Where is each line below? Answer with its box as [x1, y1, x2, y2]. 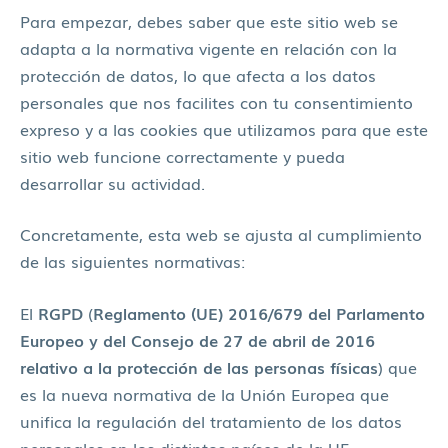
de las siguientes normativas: [20, 249, 245, 274]
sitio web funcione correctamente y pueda [20, 143, 345, 168]
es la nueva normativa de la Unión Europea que [20, 381, 389, 406]
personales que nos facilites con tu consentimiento [20, 89, 413, 114]
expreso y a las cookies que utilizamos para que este [20, 116, 428, 141]
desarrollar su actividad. [20, 170, 205, 195]
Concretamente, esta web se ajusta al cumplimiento [20, 222, 422, 247]
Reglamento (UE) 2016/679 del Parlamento [93, 300, 425, 325]
